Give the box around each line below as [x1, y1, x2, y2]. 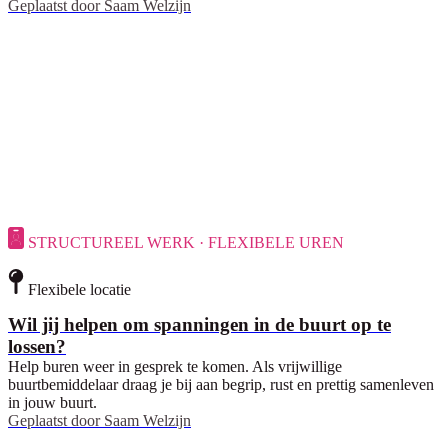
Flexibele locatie [28, 280, 131, 298]
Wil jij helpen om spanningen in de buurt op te [8, 314, 391, 336]
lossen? [8, 336, 66, 358]
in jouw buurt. [8, 394, 97, 412]
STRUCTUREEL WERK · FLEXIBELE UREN [28, 234, 344, 252]
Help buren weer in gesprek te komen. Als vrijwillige [8, 358, 342, 376]
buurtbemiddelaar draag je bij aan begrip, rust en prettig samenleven [8, 376, 434, 394]
